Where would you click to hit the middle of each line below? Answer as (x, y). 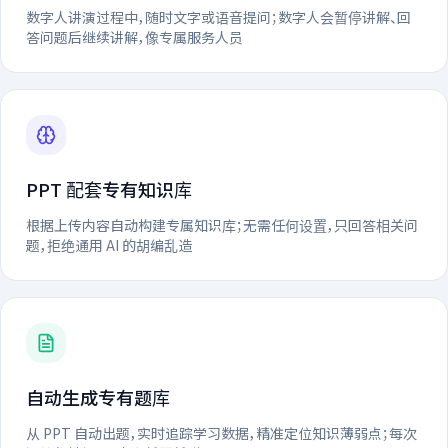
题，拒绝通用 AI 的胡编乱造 (109, 244)
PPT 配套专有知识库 (109, 188)
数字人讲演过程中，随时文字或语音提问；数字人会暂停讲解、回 (218, 16)
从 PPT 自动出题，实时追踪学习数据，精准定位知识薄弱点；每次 (221, 432)
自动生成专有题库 (98, 396)
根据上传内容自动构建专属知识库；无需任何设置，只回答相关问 (222, 224)
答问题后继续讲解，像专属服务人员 (134, 36)
